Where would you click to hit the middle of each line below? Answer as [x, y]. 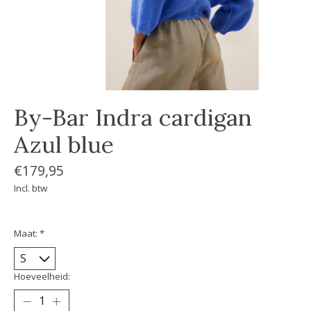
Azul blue [64, 144]
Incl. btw [31, 188]
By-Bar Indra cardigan [133, 117]
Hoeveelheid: [42, 277]
